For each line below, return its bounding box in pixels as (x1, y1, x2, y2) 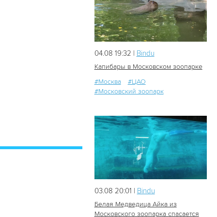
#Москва (94, 77, 121, 86)
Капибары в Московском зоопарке (94, 62, 202, 71)
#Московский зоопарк (94, 87, 164, 96)
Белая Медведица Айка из (94, 200, 177, 208)
